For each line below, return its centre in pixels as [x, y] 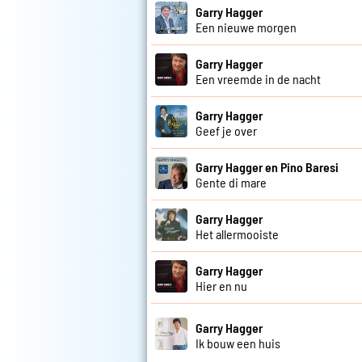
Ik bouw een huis [238, 343]
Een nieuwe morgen [246, 27]
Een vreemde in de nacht [258, 78]
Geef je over [226, 130]
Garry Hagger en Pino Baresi [267, 166]
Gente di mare [231, 182]
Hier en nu [221, 285]
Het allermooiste [237, 234]
